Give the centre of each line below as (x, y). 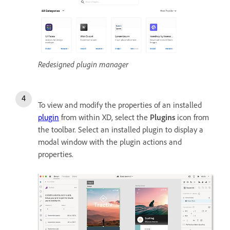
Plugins (162, 118)
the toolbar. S (60, 130)
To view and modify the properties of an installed (120, 105)
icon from (192, 118)
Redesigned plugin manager (83, 64)
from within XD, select (97, 118)
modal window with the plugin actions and (110, 142)
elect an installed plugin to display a (143, 130)
